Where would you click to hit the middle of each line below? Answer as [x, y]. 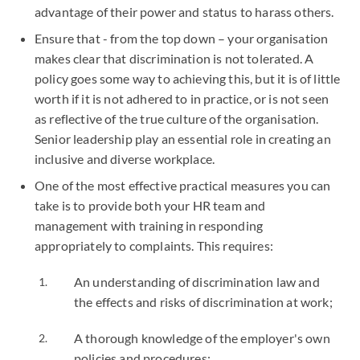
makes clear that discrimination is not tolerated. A [174, 58]
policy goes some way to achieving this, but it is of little [188, 78]
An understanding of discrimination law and [197, 282]
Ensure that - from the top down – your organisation [182, 38]
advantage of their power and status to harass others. [184, 12]
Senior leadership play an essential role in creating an [183, 139]
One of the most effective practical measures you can [183, 185]
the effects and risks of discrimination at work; [203, 302]
